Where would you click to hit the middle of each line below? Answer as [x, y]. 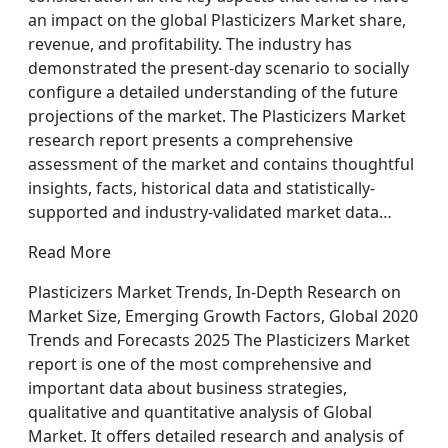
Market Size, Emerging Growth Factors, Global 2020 [223, 316]
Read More [69, 252]
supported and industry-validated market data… [210, 212]
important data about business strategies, [187, 388]
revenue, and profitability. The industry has [190, 44]
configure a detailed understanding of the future [213, 92]
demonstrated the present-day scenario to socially [218, 68]
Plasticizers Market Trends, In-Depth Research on [214, 292]
